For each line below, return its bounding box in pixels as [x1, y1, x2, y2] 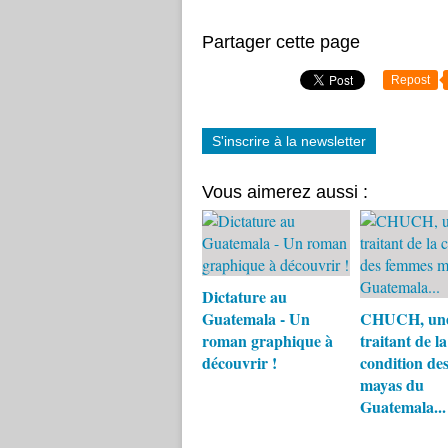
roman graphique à [202, 329, 333, 352]
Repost [391, 73, 430, 87]
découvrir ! [202, 351, 277, 374]
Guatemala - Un [202, 307, 310, 330]
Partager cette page [202, 32, 360, 52]
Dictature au [202, 285, 287, 308]
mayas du [359, 373, 424, 396]
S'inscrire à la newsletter [212, 133, 366, 149]
